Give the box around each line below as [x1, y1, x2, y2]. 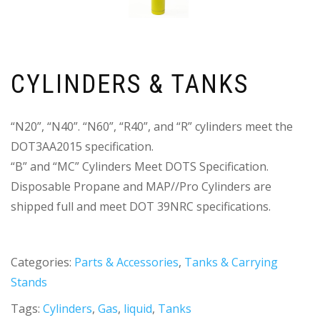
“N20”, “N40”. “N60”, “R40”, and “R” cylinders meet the [11, 118, 293, 134]
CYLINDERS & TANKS [11, 69, 249, 99]
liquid [124, 301, 152, 317]
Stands [11, 274, 47, 290]
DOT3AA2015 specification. [11, 138, 154, 154]
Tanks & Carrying [184, 254, 278, 270]
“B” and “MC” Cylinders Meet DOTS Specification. [11, 158, 269, 174]
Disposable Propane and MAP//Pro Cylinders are [11, 178, 271, 194]
